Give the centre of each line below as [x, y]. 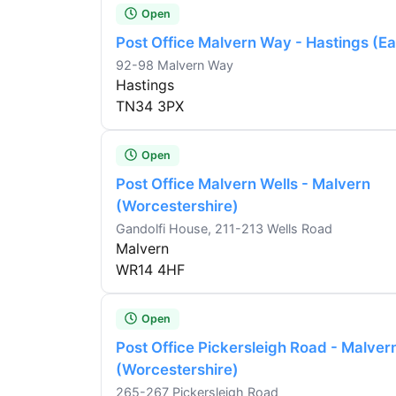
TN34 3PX [150, 107]
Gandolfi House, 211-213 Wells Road [224, 229]
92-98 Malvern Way [175, 65]
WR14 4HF [150, 270]
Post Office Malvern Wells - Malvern [243, 184]
